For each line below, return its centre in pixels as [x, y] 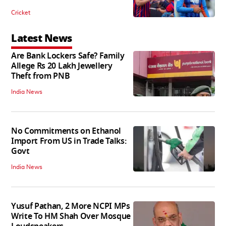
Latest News [42, 38]
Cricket [21, 12]
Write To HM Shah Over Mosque [71, 216]
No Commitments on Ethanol [66, 131]
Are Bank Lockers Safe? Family [68, 56]
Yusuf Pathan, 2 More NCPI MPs [71, 206]
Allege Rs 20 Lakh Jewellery [62, 66]
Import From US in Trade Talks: [69, 141]
